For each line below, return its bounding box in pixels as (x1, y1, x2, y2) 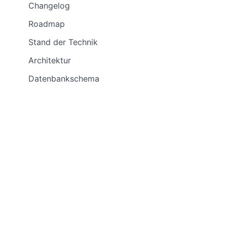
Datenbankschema (28, 73, 99, 84)
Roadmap (28, 19, 65, 29)
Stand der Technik (28, 37, 98, 47)
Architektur (28, 55, 71, 65)
